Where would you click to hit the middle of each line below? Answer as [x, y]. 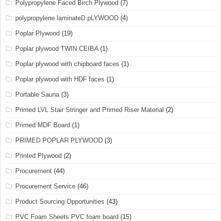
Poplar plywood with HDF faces [60, 79]
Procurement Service [46, 186]
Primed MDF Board [43, 125]
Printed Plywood [39, 155]
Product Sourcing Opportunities [60, 201]
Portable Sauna [37, 94]
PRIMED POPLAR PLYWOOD [59, 140]
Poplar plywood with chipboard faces [68, 64]
